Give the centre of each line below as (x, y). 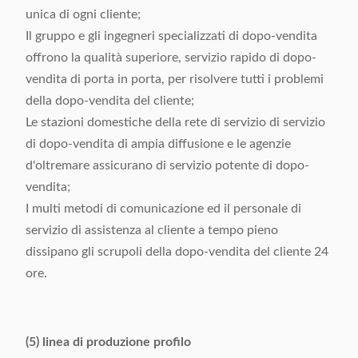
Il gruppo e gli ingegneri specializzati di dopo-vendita (171, 36)
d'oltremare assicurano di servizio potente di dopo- (167, 165)
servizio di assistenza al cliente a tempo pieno (152, 230)
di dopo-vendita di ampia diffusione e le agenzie (158, 144)
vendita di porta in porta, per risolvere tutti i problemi (175, 79)
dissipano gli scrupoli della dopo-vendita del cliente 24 (177, 252)
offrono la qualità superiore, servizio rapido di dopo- (171, 58)
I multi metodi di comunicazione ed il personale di (163, 209)
